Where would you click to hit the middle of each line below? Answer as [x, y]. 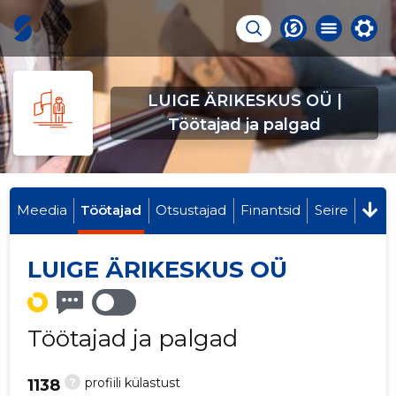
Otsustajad [191, 210]
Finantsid [270, 210]
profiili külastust [133, 383]
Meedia [42, 210]
